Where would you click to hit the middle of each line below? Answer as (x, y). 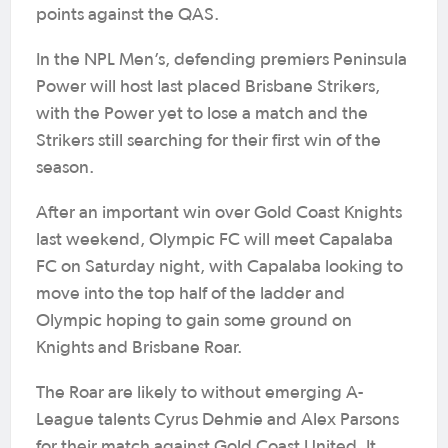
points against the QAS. (127, 15)
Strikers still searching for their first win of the (208, 141)
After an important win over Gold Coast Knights (219, 213)
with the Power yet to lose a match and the (202, 114)
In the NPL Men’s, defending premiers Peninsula (221, 60)
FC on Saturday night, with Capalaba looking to (219, 267)
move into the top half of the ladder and (190, 294)
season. (65, 168)
